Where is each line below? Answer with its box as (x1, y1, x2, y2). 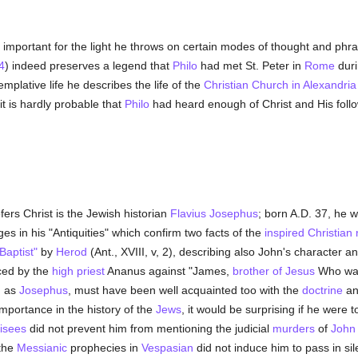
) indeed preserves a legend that (4, 59, 173, 72)
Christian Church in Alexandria (203, 78, 356, 91)
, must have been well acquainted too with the (67, 284, 302, 296)
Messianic (16, 341, 67, 354)
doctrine (301, 284, 343, 296)
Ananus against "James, (104, 265, 233, 277)
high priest (51, 265, 105, 277)
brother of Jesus (232, 265, 315, 277)
